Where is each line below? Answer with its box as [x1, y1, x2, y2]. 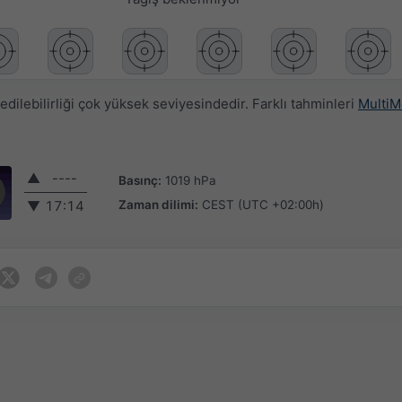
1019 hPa [165, 172, 216, 188]
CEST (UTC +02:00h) [202, 197, 324, 212]
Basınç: [118, 172, 162, 188]
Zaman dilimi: [118, 197, 198, 212]
